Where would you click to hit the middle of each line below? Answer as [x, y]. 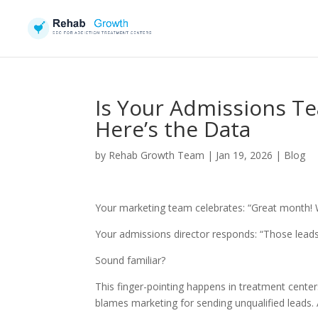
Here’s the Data [173, 129]
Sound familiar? [131, 260]
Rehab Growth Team [157, 155]
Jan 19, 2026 [245, 155]
